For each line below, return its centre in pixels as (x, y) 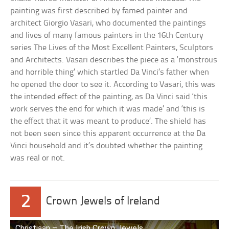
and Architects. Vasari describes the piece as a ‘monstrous (114, 60)
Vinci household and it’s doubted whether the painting (107, 146)
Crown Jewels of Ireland (103, 202)
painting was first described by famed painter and (99, 11)
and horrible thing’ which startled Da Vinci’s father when (110, 73)
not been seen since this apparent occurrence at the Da (108, 134)
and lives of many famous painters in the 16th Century (107, 36)
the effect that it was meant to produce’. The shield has (108, 122)
